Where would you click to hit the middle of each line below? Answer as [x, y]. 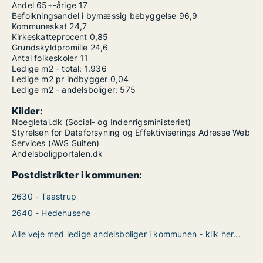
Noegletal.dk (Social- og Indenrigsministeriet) [102, 122]
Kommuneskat [40, 26]
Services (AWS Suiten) [56, 143]
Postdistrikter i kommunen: [77, 175]
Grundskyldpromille [50, 47]
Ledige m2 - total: [47, 68]
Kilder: [28, 111]
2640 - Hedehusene [51, 213]
